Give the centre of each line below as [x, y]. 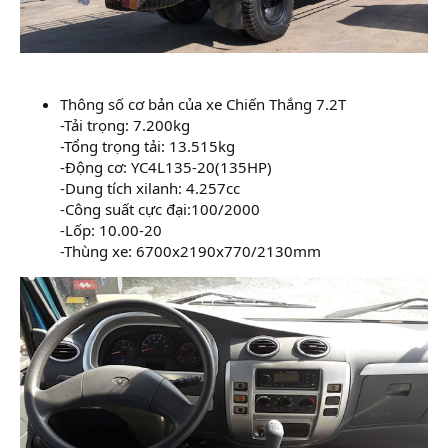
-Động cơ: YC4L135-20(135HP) [166, 167]
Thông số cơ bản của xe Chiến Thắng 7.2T [203, 104]
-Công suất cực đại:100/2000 [160, 209]
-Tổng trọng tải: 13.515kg [147, 146]
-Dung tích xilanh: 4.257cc [150, 188]
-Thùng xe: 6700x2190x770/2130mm [190, 251]
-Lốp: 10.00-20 [111, 230]
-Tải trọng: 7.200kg [125, 125]
